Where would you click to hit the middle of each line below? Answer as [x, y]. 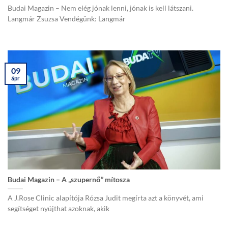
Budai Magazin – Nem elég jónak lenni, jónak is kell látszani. [101, 8]
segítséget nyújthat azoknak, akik [59, 208]
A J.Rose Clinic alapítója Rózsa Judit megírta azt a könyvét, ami [106, 198]
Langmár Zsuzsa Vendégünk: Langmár [67, 19]
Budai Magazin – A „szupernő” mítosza [69, 179]
